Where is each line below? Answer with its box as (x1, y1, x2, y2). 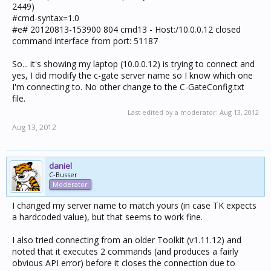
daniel (49, 160, 72, 171)
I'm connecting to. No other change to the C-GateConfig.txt (12, 81, 244, 93)
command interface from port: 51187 (12, 35, 158, 47)
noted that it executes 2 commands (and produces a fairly (12, 246, 238, 257)
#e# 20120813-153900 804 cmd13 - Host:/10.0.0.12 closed (12, 24, 241, 35)
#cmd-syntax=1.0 (12, 12, 79, 24)
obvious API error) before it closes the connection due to (12, 257, 235, 269)
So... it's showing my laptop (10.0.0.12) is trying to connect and (12, 58, 255, 70)
